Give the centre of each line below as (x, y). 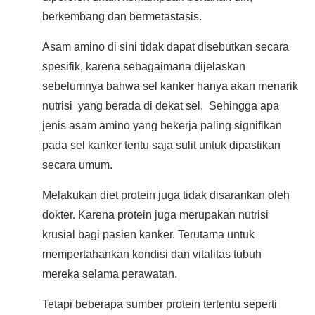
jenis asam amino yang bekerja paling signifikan (162, 125)
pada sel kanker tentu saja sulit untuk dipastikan (161, 145)
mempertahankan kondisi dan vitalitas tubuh (152, 254)
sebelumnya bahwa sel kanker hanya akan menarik (170, 86)
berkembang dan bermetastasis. (122, 16)
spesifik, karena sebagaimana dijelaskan (144, 66)
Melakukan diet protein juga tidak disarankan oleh (166, 195)
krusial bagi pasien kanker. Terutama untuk (148, 234)
